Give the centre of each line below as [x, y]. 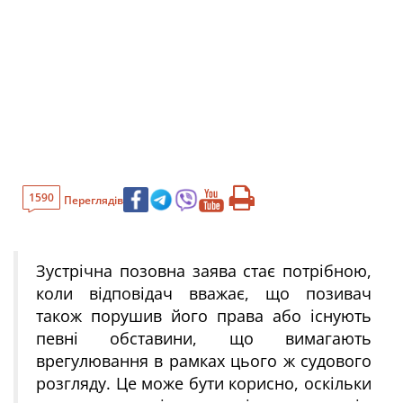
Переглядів [94, 200]
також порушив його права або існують [204, 316]
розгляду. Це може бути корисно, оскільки [204, 383]
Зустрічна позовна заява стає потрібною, [204, 271]
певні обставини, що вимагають [204, 338]
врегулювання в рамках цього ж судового [204, 361]
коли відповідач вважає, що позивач [204, 293]
